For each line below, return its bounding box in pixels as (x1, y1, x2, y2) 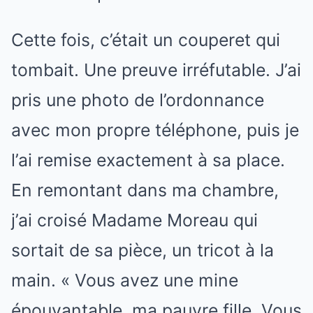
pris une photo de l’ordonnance (11, 89, 264, 110)
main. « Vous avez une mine (11, 270, 238, 291)
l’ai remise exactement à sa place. (11, 150, 285, 170)
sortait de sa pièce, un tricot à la (11, 240, 274, 261)
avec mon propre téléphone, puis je (11, 119, 299, 140)
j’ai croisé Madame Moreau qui (11, 210, 258, 231)
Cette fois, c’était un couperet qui (11, 29, 280, 50)
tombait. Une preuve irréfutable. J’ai (11, 59, 301, 80)
